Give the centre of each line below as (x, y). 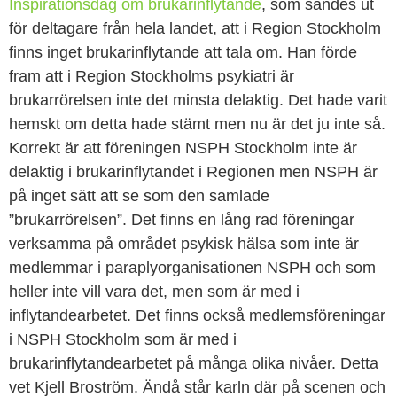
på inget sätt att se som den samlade (139, 196)
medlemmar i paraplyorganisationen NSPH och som (192, 268)
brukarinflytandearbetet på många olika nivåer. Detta (194, 364)
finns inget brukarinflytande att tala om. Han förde (183, 53)
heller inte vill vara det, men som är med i (154, 292)
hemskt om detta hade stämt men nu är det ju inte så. (197, 125)
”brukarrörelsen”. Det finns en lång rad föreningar (182, 220)
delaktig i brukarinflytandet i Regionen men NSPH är (193, 172)
